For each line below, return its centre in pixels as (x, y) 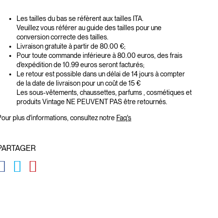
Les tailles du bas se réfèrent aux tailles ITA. (80, 19)
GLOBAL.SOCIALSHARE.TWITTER (74, 159)
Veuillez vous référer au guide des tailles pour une (89, 28)
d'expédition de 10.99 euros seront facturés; (80, 65)
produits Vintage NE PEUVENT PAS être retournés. (92, 102)
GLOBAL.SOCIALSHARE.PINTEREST (93, 159)
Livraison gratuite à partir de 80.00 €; (71, 46)
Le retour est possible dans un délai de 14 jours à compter (100, 74)
